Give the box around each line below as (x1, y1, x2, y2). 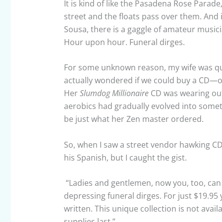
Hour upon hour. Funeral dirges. (63, 36, 185, 48)
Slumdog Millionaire (79, 88, 149, 99)
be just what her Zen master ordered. (63, 113, 210, 125)
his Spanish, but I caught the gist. (63, 152, 189, 163)
